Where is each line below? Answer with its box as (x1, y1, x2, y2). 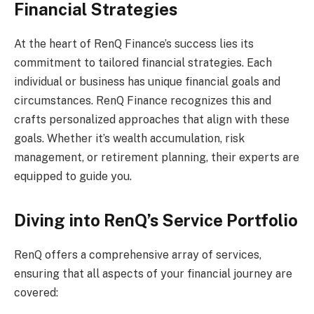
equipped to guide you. (14, 169, 132, 183)
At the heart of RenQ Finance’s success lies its (14, 36, 254, 50)
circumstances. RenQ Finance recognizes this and (14, 93, 271, 107)
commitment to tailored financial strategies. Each (14, 55, 272, 69)
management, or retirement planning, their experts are (14, 150, 299, 164)
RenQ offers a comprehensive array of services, (14, 248, 261, 262)
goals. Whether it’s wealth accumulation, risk (14, 131, 245, 145)
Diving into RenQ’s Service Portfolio (14, 210, 298, 231)
